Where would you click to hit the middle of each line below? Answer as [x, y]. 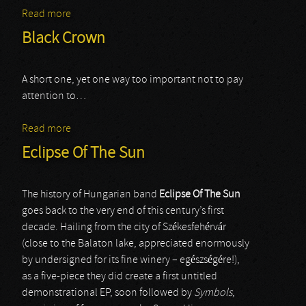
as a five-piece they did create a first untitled [120, 277]
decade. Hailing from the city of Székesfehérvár [124, 227]
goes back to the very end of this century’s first [123, 211]
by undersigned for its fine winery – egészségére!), [131, 260]
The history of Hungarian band [91, 195]
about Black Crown [113, 129]
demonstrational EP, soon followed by [108, 293]
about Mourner [105, 14]
